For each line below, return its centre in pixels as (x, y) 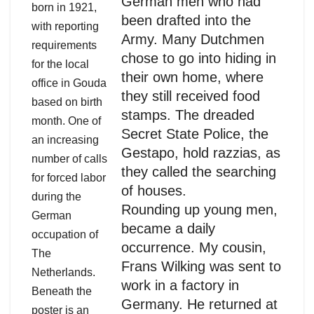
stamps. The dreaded (188, 115)
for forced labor (69, 177)
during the (56, 196)
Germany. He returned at (199, 304)
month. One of (66, 121)
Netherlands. (63, 272)
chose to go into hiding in (199, 58)
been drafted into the (186, 20)
